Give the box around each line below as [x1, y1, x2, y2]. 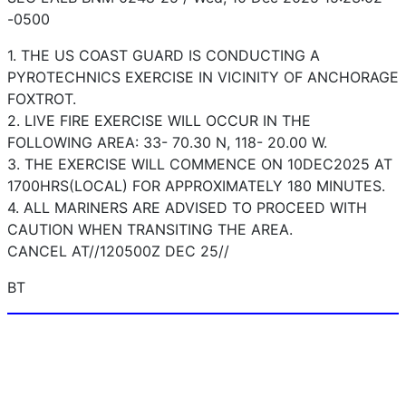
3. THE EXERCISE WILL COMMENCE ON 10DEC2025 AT [7, 155, 392, 174]
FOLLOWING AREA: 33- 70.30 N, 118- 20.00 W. [7, 133, 327, 152]
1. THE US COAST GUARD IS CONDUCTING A [7, 46, 320, 65]
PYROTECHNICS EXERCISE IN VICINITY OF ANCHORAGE [7, 68, 399, 87]
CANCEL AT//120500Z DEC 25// [7, 242, 229, 261]
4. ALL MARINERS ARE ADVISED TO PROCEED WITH [7, 198, 367, 217]
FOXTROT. [7, 90, 76, 109]
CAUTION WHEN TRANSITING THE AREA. [7, 220, 293, 239]
